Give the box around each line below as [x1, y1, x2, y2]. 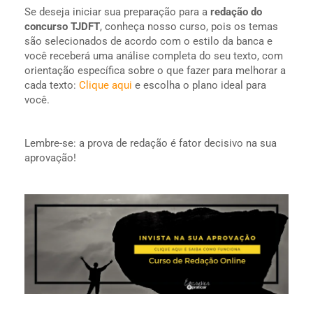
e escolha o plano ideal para [132, 78, 266, 92]
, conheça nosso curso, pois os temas [100, 20, 278, 33]
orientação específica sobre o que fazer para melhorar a [24, 64, 286, 77]
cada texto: [24, 78, 79, 92]
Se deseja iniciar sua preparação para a [24, 5, 210, 18]
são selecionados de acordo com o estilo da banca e [24, 34, 272, 48]
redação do [210, 5, 262, 18]
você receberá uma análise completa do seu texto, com [24, 49, 283, 62]
